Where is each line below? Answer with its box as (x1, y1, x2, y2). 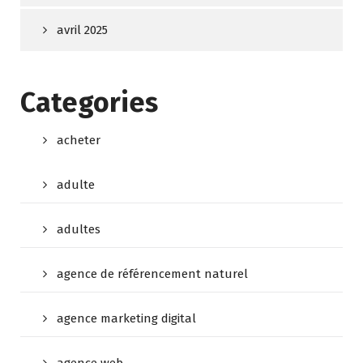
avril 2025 (57, 23, 108, 38)
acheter (57, 133, 100, 148)
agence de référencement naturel (57, 267, 248, 282)
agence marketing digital (57, 311, 196, 327)
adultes (57, 222, 100, 237)
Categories (20, 86, 158, 120)
